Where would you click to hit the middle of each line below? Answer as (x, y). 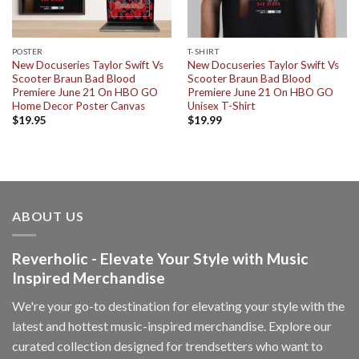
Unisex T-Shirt (221, 105)
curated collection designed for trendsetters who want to (167, 345)
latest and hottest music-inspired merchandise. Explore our (172, 325)
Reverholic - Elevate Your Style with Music (160, 259)
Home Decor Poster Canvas (78, 105)
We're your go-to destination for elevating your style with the (178, 305)
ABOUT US (48, 216)
